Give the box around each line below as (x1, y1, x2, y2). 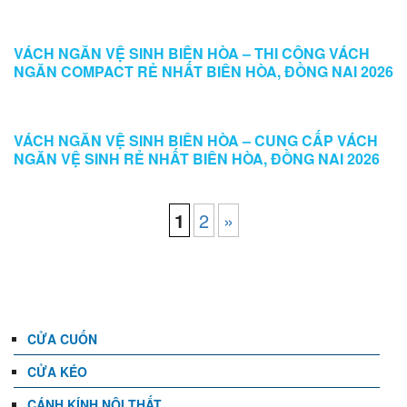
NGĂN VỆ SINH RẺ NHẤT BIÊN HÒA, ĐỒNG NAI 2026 (14, 148, 380, 169)
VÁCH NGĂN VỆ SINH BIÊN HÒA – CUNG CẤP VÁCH (14, 130, 378, 151)
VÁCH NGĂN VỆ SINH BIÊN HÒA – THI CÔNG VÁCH (14, 43, 370, 64)
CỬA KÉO (27, 362, 87, 381)
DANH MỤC (32, 263, 161, 296)
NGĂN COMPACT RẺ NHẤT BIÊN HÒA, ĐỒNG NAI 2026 (14, 61, 393, 82)
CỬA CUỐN (27, 330, 97, 348)
